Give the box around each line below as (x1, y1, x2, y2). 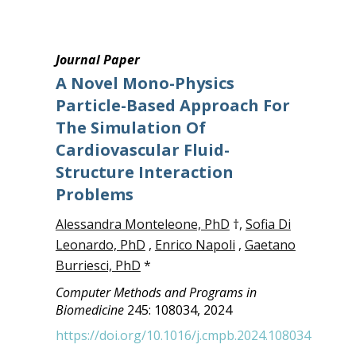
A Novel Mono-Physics (55, 72, 234, 94)
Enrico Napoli (154, 236, 235, 253)
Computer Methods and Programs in (55, 284, 257, 301)
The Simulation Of (55, 117, 206, 138)
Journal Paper (55, 51, 140, 68)
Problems (55, 184, 133, 205)
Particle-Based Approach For (55, 95, 290, 116)
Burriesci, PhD (55, 257, 141, 274)
